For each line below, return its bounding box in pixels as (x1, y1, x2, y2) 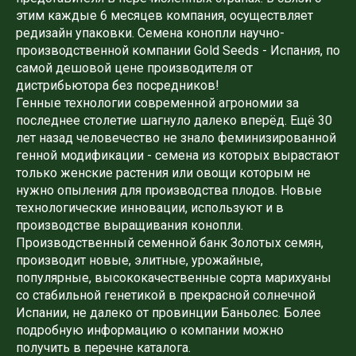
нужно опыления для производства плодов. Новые (16, 182, 322, 198)
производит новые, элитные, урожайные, (16, 252, 263, 268)
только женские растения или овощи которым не (16, 164, 311, 180)
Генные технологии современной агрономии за (16, 95, 299, 110)
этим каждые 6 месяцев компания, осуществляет (16, 7, 313, 23)
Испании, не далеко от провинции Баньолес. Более (16, 304, 321, 320)
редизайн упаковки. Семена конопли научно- (16, 25, 284, 41)
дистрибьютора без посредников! (16, 77, 219, 93)
